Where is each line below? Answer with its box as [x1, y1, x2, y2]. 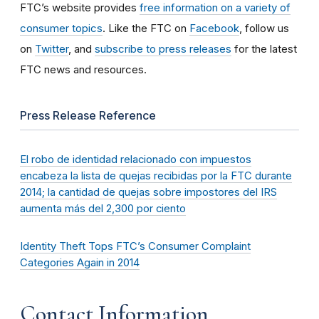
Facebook [189, 21, 239, 35]
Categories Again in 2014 [20, 256, 140, 269]
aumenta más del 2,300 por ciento [20, 202, 186, 215]
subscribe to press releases [95, 41, 231, 56]
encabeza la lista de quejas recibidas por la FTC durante [20, 169, 292, 182]
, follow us [239, 21, 289, 35]
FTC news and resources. [20, 62, 147, 76]
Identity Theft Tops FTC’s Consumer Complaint [20, 239, 251, 253]
